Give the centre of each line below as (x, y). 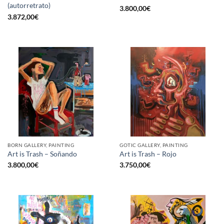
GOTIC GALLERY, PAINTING (154, 145)
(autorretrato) (29, 6)
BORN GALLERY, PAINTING (41, 145)
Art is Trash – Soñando (42, 154)
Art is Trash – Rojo (148, 154)
